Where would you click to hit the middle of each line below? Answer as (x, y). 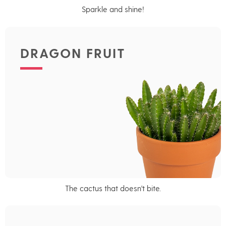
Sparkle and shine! (113, 9)
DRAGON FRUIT (73, 52)
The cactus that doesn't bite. (113, 188)
